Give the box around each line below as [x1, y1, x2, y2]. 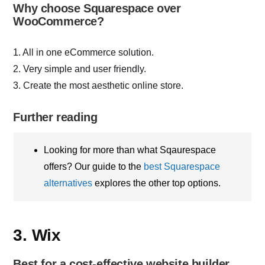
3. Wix [13, 226, 61, 245]
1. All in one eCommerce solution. [13, 47, 154, 58]
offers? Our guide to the [44, 161, 144, 172]
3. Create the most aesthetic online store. [13, 80, 184, 91]
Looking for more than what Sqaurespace [44, 145, 216, 156]
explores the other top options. [92, 178, 221, 189]
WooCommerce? [13, 15, 104, 28]
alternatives [44, 178, 93, 189]
